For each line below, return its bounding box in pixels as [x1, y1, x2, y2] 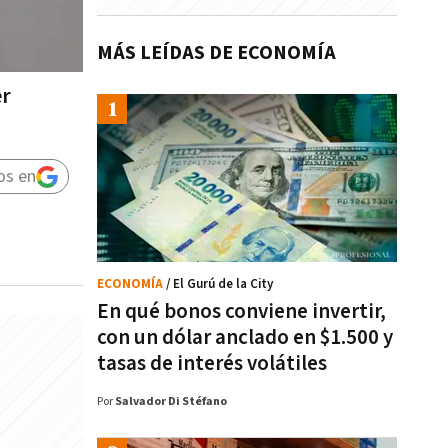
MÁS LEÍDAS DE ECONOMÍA [97, 40, 336, 66]
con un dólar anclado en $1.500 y [97, 324, 393, 351]
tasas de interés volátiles [97, 350, 327, 377]
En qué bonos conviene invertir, [97, 298, 386, 325]
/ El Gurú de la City [166, 276, 273, 293]
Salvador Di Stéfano [115, 394, 227, 409]
